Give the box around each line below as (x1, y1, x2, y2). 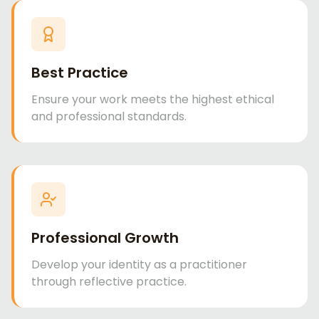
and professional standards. (31, 108, 187, 125)
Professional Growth (31, 228, 179, 248)
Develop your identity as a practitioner (31, 256, 247, 273)
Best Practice (31, 63, 128, 83)
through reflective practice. (31, 273, 187, 290)
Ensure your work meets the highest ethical (31, 91, 274, 108)
